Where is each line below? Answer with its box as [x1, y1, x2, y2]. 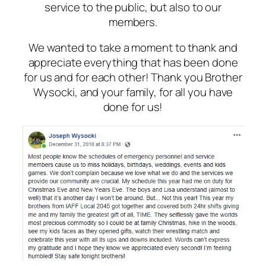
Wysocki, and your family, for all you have [33, 84, 233, 100]
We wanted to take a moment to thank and [28, 40, 237, 56]
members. [108, 14, 158, 30]
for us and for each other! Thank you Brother [24, 69, 242, 85]
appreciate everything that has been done [28, 55, 238, 71]
